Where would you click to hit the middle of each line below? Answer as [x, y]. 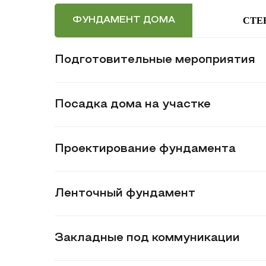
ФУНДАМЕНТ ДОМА [123, 20]
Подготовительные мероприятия [155, 60]
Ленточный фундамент [125, 194]
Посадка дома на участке [133, 104]
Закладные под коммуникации [147, 238]
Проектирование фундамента [145, 149]
